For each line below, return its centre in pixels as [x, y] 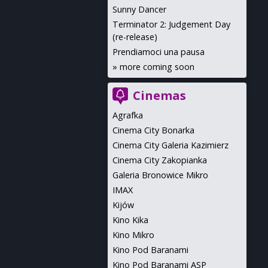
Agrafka [128, 115]
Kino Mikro [133, 235]
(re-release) [135, 37]
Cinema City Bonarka [153, 130]
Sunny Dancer [139, 9]
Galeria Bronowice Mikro [160, 175]
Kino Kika [130, 220]
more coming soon [157, 67]
